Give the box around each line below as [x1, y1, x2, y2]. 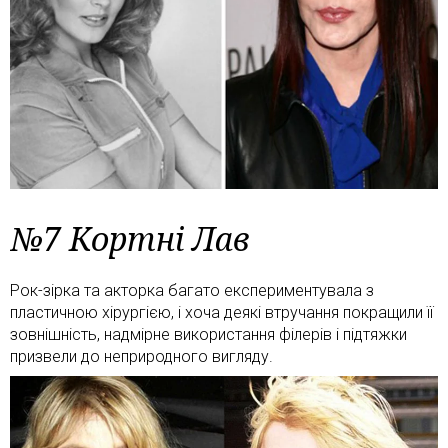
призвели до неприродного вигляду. [10, 346, 273, 366]
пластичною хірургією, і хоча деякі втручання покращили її [10, 302, 433, 322]
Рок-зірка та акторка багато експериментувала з [10, 280, 374, 300]
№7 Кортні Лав [10, 216, 250, 260]
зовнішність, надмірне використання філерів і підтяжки [10, 324, 407, 344]
